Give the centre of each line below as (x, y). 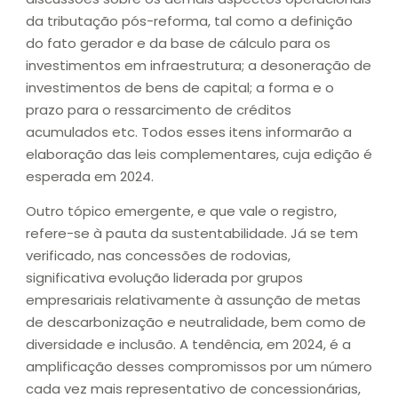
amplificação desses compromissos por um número (199, 367)
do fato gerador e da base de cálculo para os (178, 44)
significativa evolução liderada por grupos (164, 278)
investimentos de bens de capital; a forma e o (180, 88)
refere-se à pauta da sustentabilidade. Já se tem (192, 234)
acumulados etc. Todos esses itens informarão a (189, 132)
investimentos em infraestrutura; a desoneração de (199, 66)
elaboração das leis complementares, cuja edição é (199, 155)
